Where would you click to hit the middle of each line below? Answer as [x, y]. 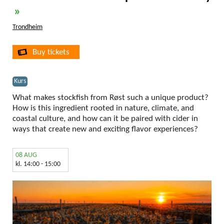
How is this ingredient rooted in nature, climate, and [103, 108]
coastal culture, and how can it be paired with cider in [105, 118]
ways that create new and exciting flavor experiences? [105, 129]
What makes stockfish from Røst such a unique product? [110, 97]
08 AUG [26, 155]
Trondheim [27, 27]
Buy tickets [51, 52]
